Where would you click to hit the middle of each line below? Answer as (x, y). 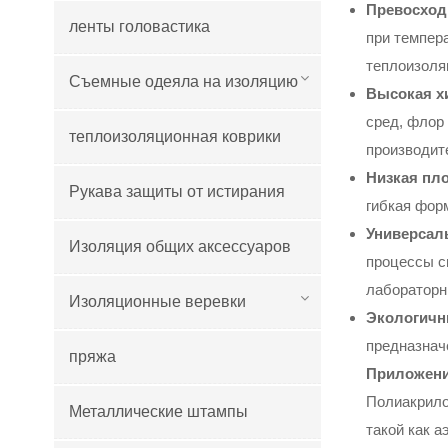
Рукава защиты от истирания (176, 191)
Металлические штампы (158, 411)
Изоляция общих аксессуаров (179, 246)
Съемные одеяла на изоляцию (183, 81)
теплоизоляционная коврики (174, 136)
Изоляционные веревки (157, 301)
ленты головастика (139, 26)
